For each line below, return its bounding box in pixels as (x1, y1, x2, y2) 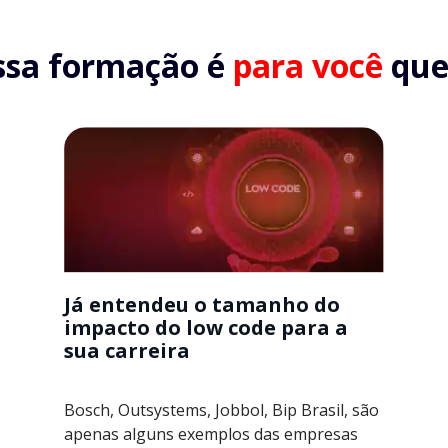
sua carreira (64, 336, 190, 364)
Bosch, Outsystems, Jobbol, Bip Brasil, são (64, 398, 379, 421)
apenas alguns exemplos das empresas (64, 422, 358, 445)
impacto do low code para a (64, 313, 348, 341)
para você (232, 44, 391, 88)
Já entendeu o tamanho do (64, 290, 340, 318)
